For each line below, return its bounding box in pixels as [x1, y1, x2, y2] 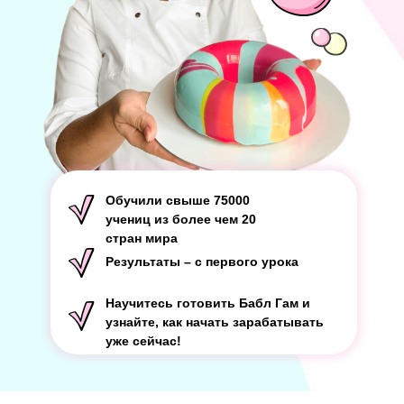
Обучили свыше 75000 [106, 193, 250, 207]
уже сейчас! [106, 334, 181, 348]
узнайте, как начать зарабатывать [106, 315, 324, 329]
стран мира [106, 231, 178, 245]
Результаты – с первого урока [106, 254, 298, 269]
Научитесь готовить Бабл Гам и [106, 296, 310, 310]
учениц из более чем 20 [106, 212, 256, 226]
